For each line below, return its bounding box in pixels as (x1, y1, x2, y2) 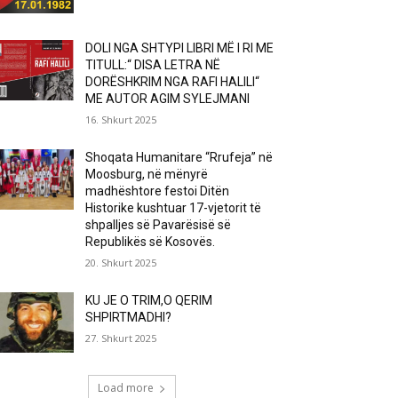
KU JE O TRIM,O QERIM (85, 292, 213, 307)
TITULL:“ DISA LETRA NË (85, 57, 221, 72)
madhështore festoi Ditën (85, 183, 230, 198)
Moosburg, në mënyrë (85, 166, 209, 181)
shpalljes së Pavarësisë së (85, 217, 232, 232)
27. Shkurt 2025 (85, 330, 157, 345)
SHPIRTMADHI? (85, 309, 172, 324)
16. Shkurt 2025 (85, 112, 157, 126)
